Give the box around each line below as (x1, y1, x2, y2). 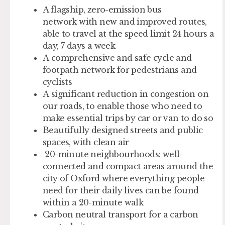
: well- (159, 149, 183, 159)
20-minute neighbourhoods (45, 149, 159, 159)
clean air (93, 137, 129, 147)
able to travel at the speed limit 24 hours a (43, 28, 214, 39)
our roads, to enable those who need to (43, 100, 202, 111)
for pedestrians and (115, 64, 197, 75)
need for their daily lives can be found (43, 185, 199, 195)
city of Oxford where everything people (43, 173, 205, 183)
